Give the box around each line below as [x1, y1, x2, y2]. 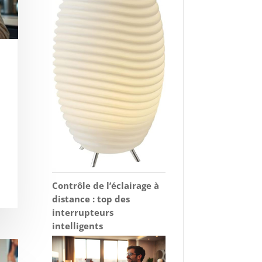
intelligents [52, 219, 104, 232]
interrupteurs [52, 206, 114, 218]
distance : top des [52, 192, 130, 205]
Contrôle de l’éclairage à [52, 179, 160, 191]
